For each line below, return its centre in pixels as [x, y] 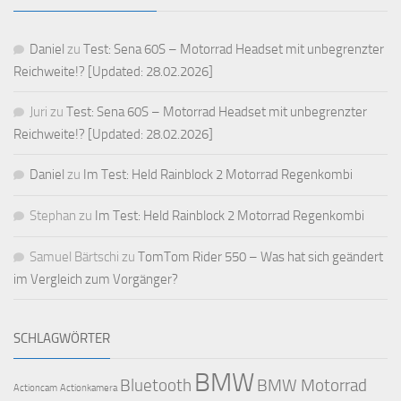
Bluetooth [156, 385]
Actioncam [35, 388]
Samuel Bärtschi [74, 256]
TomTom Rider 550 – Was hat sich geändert [260, 256]
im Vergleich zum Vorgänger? [96, 279]
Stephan [53, 215]
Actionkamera [89, 388]
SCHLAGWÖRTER [62, 338]
